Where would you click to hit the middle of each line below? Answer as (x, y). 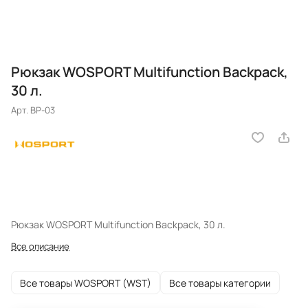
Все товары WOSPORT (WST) (86, 283)
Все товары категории (220, 283)
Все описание (40, 246)
